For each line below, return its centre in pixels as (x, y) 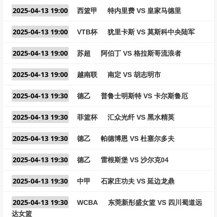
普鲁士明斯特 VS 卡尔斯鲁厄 (144, 96)
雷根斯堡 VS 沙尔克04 (135, 160)
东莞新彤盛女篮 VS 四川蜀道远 (155, 202)
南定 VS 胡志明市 (134, 75)
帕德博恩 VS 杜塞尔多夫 (138, 139)
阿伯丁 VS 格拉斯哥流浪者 (141, 53)
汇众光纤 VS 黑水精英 (141, 117)
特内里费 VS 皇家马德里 (144, 11)
